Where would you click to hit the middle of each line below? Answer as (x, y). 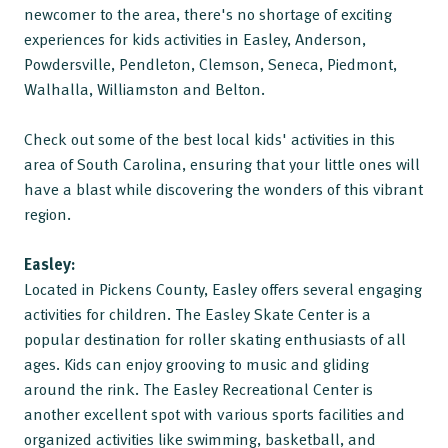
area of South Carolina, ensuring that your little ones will (222, 163)
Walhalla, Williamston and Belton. (146, 88)
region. (47, 213)
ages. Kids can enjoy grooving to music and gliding (196, 363)
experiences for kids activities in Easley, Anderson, (195, 38)
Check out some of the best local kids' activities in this (209, 138)
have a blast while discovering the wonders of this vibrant (223, 188)
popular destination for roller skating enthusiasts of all (215, 338)
